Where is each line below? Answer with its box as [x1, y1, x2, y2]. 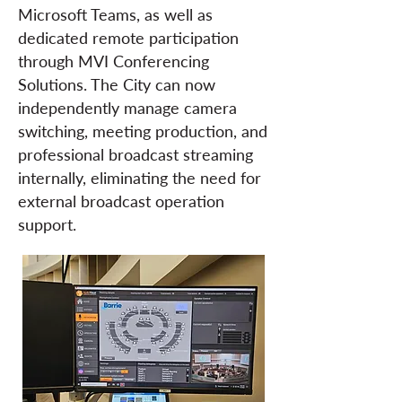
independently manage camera [18, 98, 237, 118]
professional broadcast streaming [18, 144, 253, 164]
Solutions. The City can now [18, 74, 215, 94]
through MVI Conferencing [18, 51, 209, 71]
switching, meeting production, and [18, 121, 267, 141]
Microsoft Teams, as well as [18, 4, 213, 24]
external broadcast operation [18, 191, 224, 211]
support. [18, 214, 76, 234]
